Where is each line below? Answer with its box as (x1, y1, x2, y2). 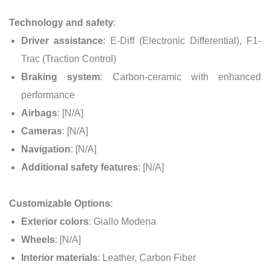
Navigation (21, 143, 71, 154)
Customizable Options (9, 198, 110, 209)
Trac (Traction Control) (21, 53, 116, 64)
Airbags (21, 107, 57, 118)
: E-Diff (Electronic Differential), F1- (103, 35, 261, 46)
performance (21, 89, 75, 100)
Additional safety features (21, 162, 138, 172)
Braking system (21, 71, 101, 82)
